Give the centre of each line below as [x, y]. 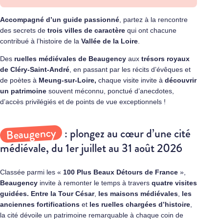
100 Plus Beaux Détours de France [121, 172]
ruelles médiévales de [51, 59]
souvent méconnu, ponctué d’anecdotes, [111, 91]
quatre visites [174, 183]
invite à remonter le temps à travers [95, 183]
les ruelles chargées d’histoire [139, 205]
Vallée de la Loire [109, 41]
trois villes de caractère [86, 30]
